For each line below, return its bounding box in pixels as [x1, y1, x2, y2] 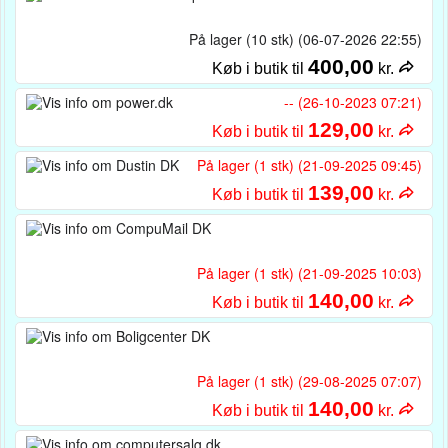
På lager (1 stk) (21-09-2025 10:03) [197, 263, 422, 283]
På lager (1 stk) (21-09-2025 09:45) [197, 155, 422, 175]
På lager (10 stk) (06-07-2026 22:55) [189, 29, 422, 49]
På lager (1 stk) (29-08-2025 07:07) [197, 371, 422, 391]
